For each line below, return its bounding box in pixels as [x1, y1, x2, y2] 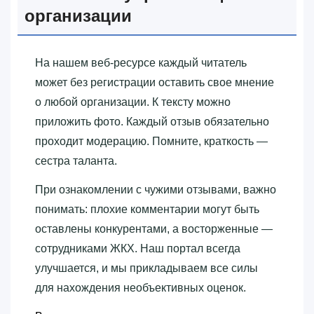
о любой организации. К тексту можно [35, 96, 231, 109]
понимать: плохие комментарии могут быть [35, 203, 259, 216]
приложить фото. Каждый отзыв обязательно [35, 116, 269, 128]
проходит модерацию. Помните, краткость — [35, 135, 268, 148]
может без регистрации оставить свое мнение [35, 76, 274, 89]
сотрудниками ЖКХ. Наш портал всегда [35, 243, 240, 255]
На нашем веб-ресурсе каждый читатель [35, 57, 247, 69]
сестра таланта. [35, 155, 117, 168]
